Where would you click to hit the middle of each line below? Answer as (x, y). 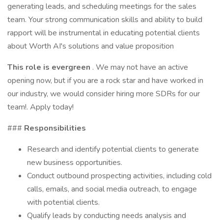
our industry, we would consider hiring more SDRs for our (104, 94)
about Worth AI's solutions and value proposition (91, 46)
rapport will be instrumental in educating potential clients (104, 33)
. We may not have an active (140, 67)
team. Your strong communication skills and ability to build (105, 20)
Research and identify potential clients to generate (113, 149)
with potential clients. (63, 202)
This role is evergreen (50, 67)
